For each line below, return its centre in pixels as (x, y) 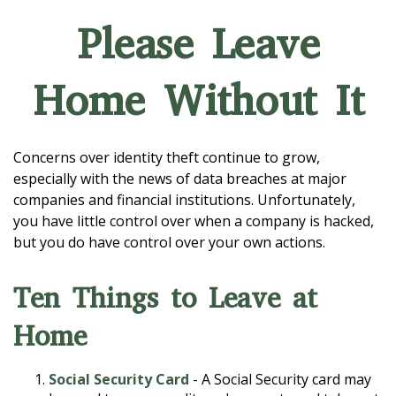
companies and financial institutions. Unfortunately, (184, 200)
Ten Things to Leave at (165, 298)
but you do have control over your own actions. (169, 242)
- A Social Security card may (280, 379)
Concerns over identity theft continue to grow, (167, 157)
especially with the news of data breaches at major (180, 179)
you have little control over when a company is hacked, (194, 221)
